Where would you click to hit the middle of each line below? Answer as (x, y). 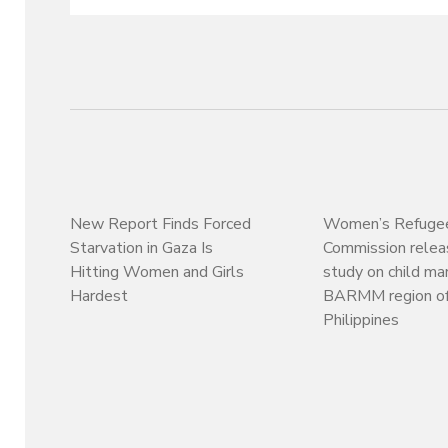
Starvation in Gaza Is (142, 247)
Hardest (99, 295)
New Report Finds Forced (161, 223)
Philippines (360, 319)
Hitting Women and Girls (157, 271)
